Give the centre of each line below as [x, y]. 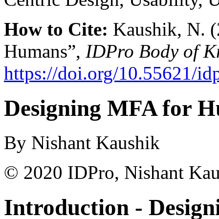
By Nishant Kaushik [82, 143]
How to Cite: [56, 29]
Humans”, [45, 51]
